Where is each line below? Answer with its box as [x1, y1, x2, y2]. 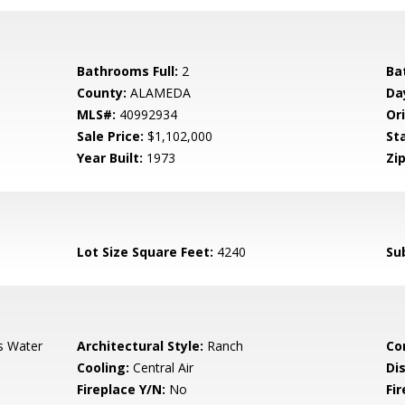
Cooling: [77, 359, 130, 376]
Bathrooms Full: [77, 62, 179, 80]
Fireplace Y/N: [77, 381, 166, 398]
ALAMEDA [127, 84, 192, 101]
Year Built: [77, 149, 144, 166]
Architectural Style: [77, 337, 204, 354]
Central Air [129, 359, 194, 376]
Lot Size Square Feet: [77, 243, 214, 260]
